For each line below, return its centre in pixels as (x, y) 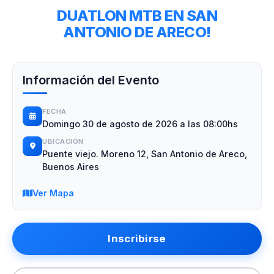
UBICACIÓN (63, 141)
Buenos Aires (71, 167)
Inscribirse (137, 238)
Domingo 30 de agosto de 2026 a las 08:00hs (140, 124)
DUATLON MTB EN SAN (137, 16)
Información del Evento (91, 80)
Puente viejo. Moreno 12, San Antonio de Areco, (145, 154)
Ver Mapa (53, 193)
